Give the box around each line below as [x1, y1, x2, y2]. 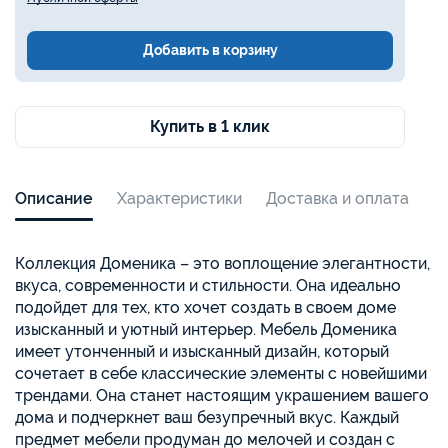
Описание [15, 188, 93, 208]
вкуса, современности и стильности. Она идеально [15, 275, 401, 295]
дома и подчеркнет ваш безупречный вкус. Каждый [15, 407, 399, 427]
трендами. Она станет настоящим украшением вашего [15, 385, 429, 405]
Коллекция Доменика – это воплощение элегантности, [15, 253, 430, 273]
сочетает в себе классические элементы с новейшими [15, 363, 427, 383]
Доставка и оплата [266, 188, 409, 208]
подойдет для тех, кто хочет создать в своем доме [15, 297, 396, 317]
